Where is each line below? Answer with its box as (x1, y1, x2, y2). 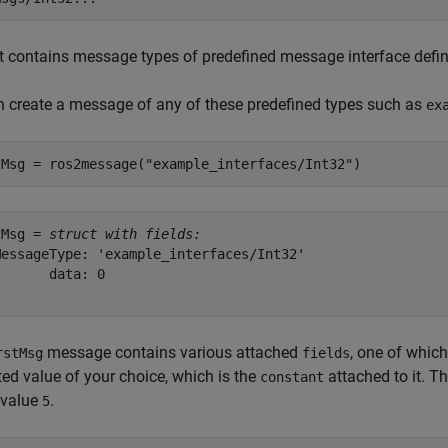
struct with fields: (49, 226, 201, 242)
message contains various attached (43, 343, 302, 362)
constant (260, 369, 324, 385)
